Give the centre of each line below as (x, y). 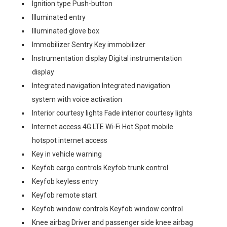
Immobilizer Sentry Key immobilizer (89, 45)
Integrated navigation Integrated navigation (101, 86)
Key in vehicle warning (67, 154)
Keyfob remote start (64, 195)
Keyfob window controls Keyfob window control (107, 209)
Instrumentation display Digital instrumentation (107, 58)
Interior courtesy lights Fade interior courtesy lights (112, 113)
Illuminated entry (59, 17)
